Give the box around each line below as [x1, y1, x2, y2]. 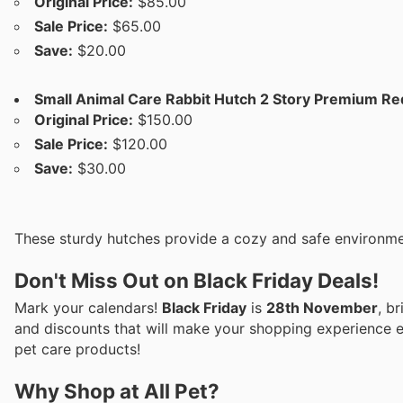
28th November [266, 298, 378, 317]
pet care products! [14, 339, 140, 358]
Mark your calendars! [14, 298, 162, 317]
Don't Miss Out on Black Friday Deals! [14, 267, 379, 292]
